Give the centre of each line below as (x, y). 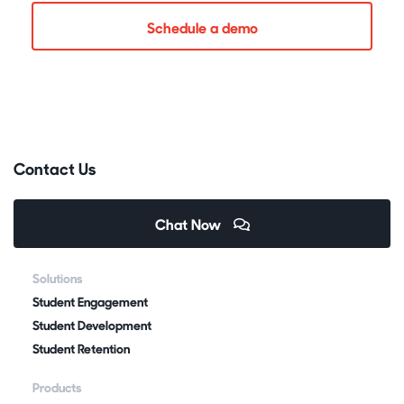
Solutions (58, 279)
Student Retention (81, 349)
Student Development (92, 326)
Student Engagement (90, 302)
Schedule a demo (202, 28)
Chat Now (189, 224)
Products (57, 388)
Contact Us (55, 169)
